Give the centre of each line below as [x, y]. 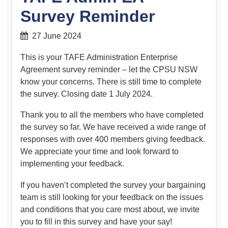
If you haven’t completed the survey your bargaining [113, 185]
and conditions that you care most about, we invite [110, 209]
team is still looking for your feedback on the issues [112, 197]
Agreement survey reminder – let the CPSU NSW [109, 69]
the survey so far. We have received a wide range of [113, 127]
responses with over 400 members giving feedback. [113, 139]
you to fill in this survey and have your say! [96, 222]
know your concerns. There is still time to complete [111, 81]
